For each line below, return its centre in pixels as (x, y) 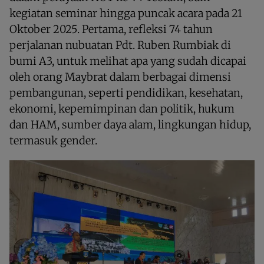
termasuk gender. (53, 140)
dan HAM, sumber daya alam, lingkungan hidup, (130, 124)
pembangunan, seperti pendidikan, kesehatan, (126, 93)
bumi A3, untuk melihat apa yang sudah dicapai (128, 61)
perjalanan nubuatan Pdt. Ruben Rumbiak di (120, 45)
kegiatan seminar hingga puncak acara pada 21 (126, 13)
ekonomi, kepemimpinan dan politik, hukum (122, 108)
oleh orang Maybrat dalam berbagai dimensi (120, 77)
